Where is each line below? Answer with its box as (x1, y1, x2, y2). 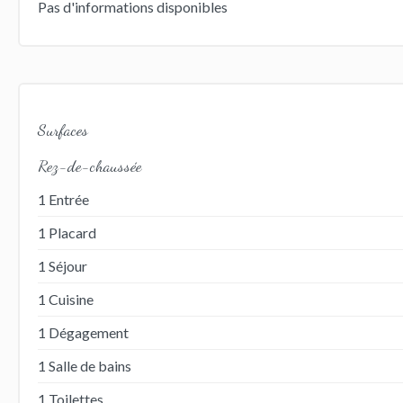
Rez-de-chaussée (37, 155, 141, 175)
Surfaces (37, 119, 88, 139)
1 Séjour (37, 256, 87, 274)
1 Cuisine (37, 290, 94, 308)
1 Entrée (37, 190, 89, 208)
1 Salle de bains (37, 356, 131, 374)
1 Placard (37, 223, 96, 241)
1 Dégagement (37, 323, 129, 341)
